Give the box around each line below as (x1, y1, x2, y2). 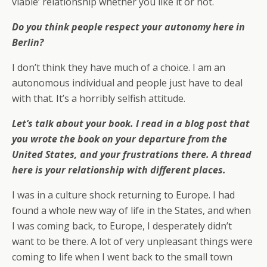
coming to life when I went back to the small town (12, 250, 232, 264)
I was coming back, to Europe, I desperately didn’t (12, 219, 232, 233)
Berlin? (12, 36, 44, 49)
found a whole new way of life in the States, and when (12, 204, 251, 218)
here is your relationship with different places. (12, 163, 226, 177)
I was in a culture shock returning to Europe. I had (12, 188, 235, 202)
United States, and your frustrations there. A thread (12, 148, 252, 162)
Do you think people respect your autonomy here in (12, 20, 245, 34)
